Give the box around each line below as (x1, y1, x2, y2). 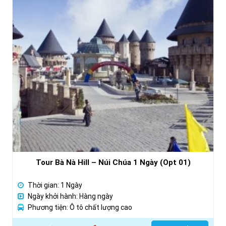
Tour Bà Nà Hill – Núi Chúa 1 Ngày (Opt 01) (35, 157, 191, 167)
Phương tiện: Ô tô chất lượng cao (27, 203, 132, 212)
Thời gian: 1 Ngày (27, 181, 82, 190)
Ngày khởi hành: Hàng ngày (27, 192, 113, 201)
